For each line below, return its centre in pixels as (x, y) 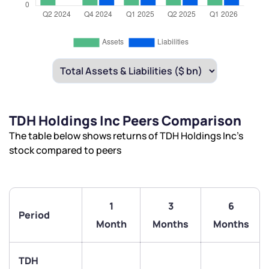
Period (34, 215)
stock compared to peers (65, 150)
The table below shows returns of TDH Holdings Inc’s (126, 136)
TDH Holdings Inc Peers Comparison (125, 121)
